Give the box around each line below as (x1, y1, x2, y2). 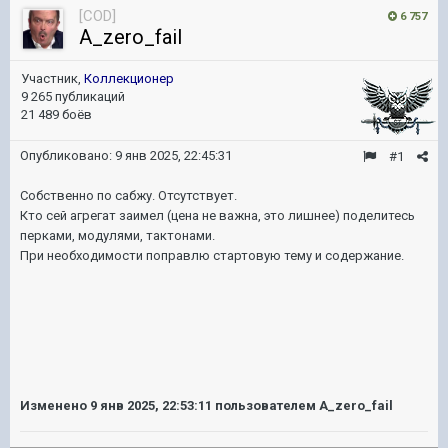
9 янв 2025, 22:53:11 (90, 398, 212, 413)
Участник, (21, 71, 84, 86)
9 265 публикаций (21, 89, 125, 104)
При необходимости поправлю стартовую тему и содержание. (20, 248, 404, 263)
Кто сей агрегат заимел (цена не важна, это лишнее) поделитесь (20, 208, 415, 223)
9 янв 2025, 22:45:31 (115, 148, 232, 163)
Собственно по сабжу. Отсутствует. (20, 188, 237, 203)
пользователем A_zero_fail (212, 398, 393, 413)
